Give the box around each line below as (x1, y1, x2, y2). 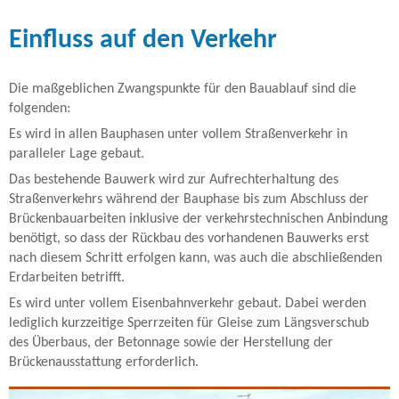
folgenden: (9, 101, 70, 116)
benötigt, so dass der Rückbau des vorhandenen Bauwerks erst (9, 231, 369, 246)
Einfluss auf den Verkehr (9, 26, 277, 54)
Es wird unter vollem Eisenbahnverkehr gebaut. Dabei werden (9, 296, 366, 311)
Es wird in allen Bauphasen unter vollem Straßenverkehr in (9, 126, 347, 142)
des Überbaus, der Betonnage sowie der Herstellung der (9, 335, 333, 350)
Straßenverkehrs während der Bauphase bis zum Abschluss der (9, 191, 369, 207)
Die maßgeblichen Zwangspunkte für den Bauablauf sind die (9, 81, 356, 96)
